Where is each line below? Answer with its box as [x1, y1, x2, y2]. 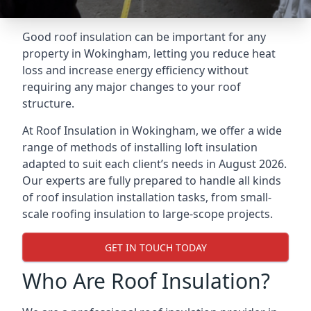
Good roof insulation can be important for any [22, 29, 266, 44]
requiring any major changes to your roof [22, 79, 241, 94]
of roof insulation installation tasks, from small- [22, 190, 271, 205]
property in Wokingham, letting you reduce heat [22, 46, 276, 61]
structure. [22, 96, 74, 111]
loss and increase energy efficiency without [22, 62, 249, 78]
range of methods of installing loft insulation [22, 140, 258, 155]
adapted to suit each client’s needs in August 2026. [22, 156, 287, 171]
